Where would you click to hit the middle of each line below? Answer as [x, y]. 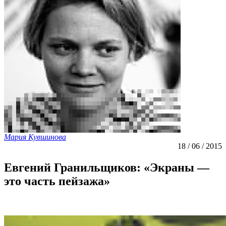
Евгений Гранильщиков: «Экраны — [107, 167]
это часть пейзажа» [57, 181]
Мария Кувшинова [35, 137]
